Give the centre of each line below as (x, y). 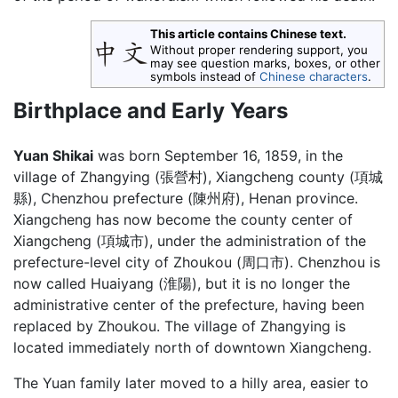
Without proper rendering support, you (259, 50)
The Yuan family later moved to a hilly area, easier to (191, 383)
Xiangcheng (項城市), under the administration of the (190, 241)
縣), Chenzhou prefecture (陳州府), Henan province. (186, 199)
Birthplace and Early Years (151, 111)
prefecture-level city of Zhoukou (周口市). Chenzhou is (197, 263)
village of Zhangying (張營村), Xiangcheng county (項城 (198, 177)
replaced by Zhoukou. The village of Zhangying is (179, 326)
